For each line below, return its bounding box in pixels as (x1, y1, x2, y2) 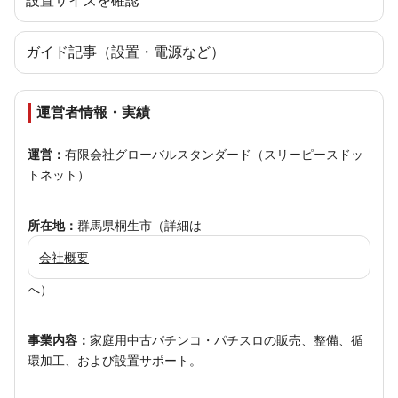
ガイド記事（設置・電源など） (26, 43, 225, 61)
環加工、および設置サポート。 (28, 353, 202, 369)
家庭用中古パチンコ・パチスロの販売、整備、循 (90, 332, 363, 348)
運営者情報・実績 (36, 103, 150, 122)
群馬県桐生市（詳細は (77, 218, 202, 234)
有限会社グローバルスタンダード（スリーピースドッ (65, 147, 363, 163)
